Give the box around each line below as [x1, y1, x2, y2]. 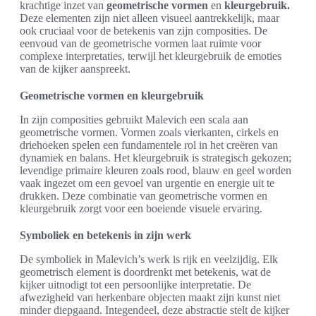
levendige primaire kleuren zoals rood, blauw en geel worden [20, 164, 291, 176]
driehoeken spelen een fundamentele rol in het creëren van [20, 138, 278, 151]
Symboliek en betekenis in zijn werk [20, 229, 191, 241]
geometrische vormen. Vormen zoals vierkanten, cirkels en [20, 126, 279, 138]
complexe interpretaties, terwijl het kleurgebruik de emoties [20, 49, 281, 62]
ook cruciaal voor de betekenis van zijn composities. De [20, 24, 267, 37]
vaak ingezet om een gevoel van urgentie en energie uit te [20, 176, 274, 189]
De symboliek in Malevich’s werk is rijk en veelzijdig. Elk [20, 253, 278, 265]
